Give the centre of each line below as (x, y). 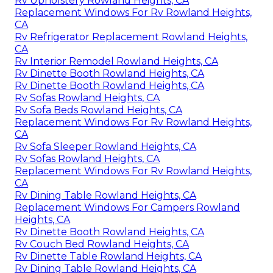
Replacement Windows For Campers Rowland (127, 207)
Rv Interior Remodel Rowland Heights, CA (116, 61)
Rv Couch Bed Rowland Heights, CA (102, 244)
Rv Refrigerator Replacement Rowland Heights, (131, 37)
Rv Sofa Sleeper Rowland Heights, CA (105, 146)
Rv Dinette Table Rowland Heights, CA (108, 256)
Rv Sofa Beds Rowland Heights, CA (98, 110)
